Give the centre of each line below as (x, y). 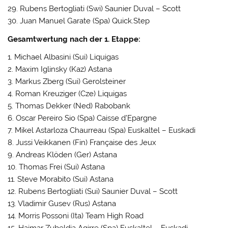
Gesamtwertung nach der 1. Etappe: (74, 39)
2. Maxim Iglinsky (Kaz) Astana (60, 69)
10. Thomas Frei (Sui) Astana (56, 167)
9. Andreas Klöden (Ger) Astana (63, 155)
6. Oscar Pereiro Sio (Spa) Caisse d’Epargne (82, 118)
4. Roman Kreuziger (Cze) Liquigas (67, 94)
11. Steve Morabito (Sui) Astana (61, 179)
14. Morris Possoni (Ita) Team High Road (76, 216)
